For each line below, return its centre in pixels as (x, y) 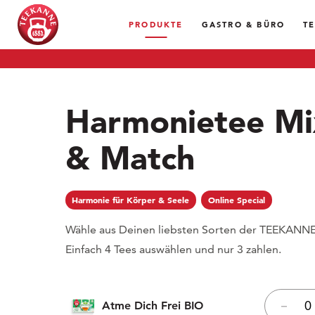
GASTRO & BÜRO (243, 24)
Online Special (237, 200)
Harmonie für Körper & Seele (131, 200)
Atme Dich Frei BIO (152, 306)
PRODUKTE (156, 24)
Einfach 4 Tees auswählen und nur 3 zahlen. (173, 250)
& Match (130, 158)
